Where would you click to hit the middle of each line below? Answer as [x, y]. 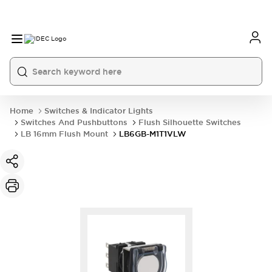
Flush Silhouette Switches [190, 122]
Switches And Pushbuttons [74, 122]
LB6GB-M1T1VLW [153, 134]
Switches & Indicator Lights [99, 111]
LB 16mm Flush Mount [64, 134]
